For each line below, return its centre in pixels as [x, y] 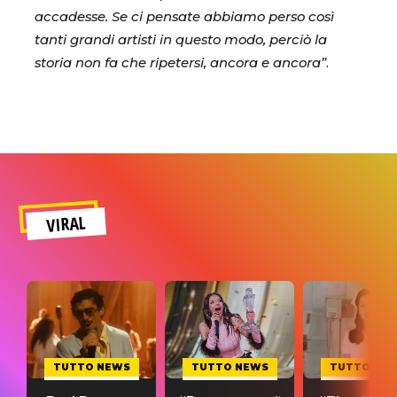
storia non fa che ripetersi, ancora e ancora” [180, 63]
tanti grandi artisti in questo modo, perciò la [181, 40]
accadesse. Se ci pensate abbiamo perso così [184, 17]
